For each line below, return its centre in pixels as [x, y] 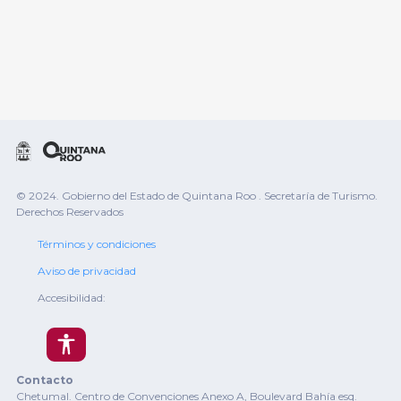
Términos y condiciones [97, 244]
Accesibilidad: [72, 298]
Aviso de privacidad [87, 271]
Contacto [45, 380]
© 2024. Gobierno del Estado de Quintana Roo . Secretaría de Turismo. [197, 196]
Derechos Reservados [70, 212]
